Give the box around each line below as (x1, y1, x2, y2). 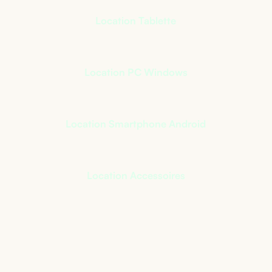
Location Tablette (95, 14, 177, 27)
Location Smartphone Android (66, 117, 206, 130)
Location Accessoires (86, 169, 185, 182)
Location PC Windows (84, 66, 188, 78)
